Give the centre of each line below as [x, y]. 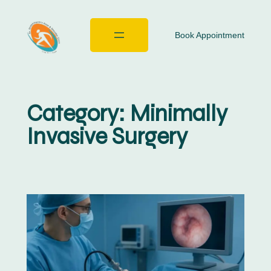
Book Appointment [210, 35]
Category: [78, 114]
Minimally [178, 114]
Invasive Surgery [107, 137]
